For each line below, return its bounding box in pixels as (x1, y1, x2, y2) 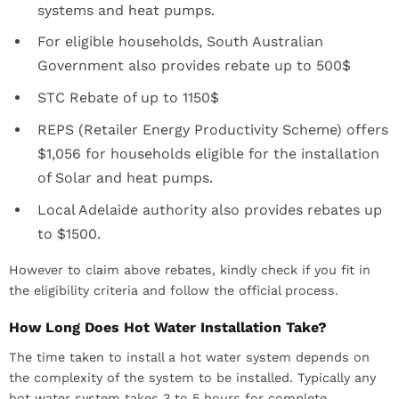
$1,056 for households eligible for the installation (37, 145, 379, 163)
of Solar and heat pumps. (37, 169, 213, 187)
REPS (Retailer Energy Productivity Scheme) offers (37, 121, 388, 139)
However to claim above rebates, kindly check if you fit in (9, 262, 370, 277)
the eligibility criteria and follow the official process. (9, 282, 338, 297)
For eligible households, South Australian (37, 33, 323, 51)
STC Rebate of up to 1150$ (37, 89, 219, 107)
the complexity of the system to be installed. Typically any (9, 370, 376, 385)
